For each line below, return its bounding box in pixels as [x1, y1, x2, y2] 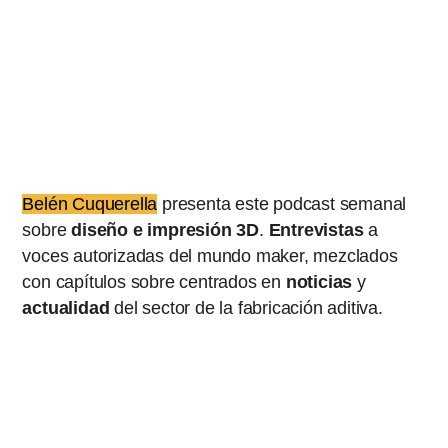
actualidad [22, 298, 110, 319]
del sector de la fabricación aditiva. [109, 298, 383, 319]
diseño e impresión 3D [71, 220, 260, 241]
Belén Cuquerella [22, 194, 158, 215]
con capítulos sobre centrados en [22, 272, 286, 293]
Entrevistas [268, 220, 364, 241]
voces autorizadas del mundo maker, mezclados [22, 246, 398, 267]
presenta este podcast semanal [157, 194, 407, 215]
